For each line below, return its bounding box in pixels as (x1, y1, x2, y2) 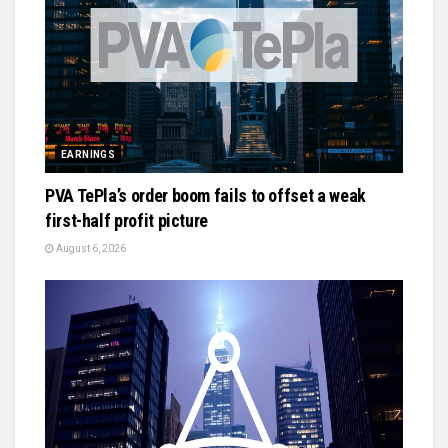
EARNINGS (61, 149, 116, 161)
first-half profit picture (45, 210, 208, 232)
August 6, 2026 (54, 243, 126, 255)
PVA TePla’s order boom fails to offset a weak (45, 185, 366, 207)
